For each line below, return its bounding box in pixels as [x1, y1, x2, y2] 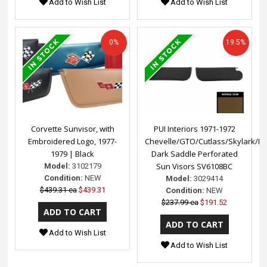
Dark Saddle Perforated [151, 148, 238, 159]
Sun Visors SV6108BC [156, 160, 233, 172]
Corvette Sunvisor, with [30, 123, 114, 134]
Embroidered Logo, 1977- [28, 135, 117, 147]
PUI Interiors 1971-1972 [153, 123, 235, 134]
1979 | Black [51, 148, 95, 159]
